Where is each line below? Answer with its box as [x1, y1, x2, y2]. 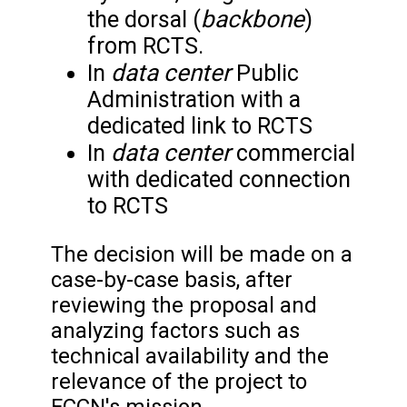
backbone [201, 5, 304, 34]
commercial [236, 140, 355, 167]
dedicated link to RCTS [87, 113, 313, 140]
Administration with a [87, 86, 301, 114]
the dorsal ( [87, 6, 201, 34]
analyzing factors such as [51, 317, 300, 343]
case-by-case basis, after [51, 266, 293, 293]
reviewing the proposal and [51, 292, 317, 318]
